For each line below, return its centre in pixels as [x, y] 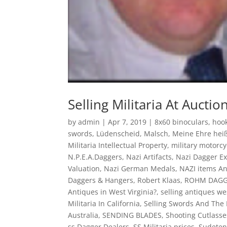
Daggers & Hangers [101, 180]
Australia [83, 215]
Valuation [84, 168]
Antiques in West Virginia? [112, 192]
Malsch [156, 133]
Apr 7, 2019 [127, 122]
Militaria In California [104, 203]
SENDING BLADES [132, 215]
